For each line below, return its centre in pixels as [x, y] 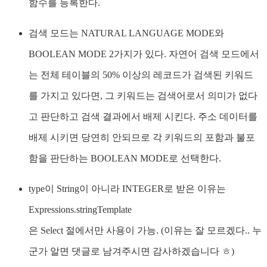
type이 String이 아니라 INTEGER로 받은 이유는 [127, 189]
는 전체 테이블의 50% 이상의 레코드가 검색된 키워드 [141, 75]
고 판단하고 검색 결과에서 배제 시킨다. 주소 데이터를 [143, 117]
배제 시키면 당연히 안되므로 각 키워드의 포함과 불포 [142, 138]
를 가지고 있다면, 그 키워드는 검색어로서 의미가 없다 [143, 96]
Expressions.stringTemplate [80, 210]
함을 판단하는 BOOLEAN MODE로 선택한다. [125, 159]
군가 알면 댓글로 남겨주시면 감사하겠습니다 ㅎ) [131, 252]
